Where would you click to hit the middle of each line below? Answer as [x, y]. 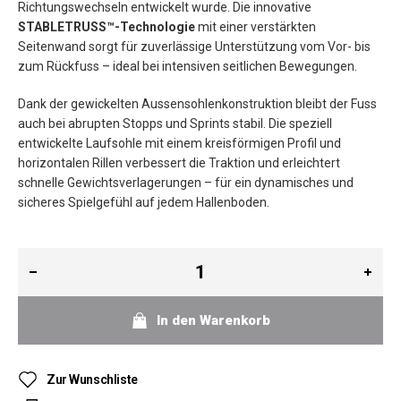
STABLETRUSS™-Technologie [107, 27]
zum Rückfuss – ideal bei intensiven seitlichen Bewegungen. [188, 66]
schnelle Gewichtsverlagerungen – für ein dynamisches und [186, 183]
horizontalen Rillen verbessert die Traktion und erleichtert [179, 163]
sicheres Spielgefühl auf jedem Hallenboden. [144, 202]
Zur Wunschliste [92, 380]
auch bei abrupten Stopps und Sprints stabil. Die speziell [175, 124]
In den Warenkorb [213, 320]
